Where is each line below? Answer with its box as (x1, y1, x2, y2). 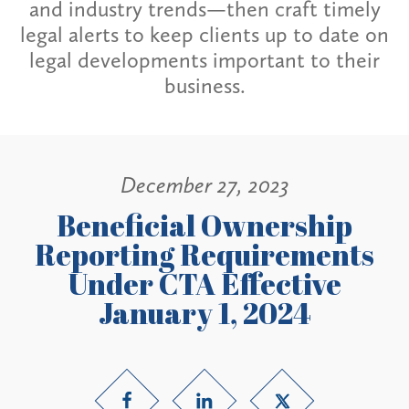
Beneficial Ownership (57, 204, 352, 245)
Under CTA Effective (68, 263, 341, 303)
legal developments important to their (29, 47, 380, 74)
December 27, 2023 (120, 171, 289, 200)
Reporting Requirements (35, 234, 374, 274)
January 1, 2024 (98, 292, 311, 332)
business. (163, 72, 246, 100)
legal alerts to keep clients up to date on (20, 21, 389, 48)
